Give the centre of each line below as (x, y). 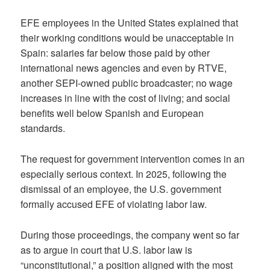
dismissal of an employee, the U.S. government (121, 189)
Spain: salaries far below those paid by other (115, 53)
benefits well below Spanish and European (112, 113)
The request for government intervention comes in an (133, 159)
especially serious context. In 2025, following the (124, 174)
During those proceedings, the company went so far (130, 234)
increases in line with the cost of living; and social (126, 98)
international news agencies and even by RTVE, (124, 68)
